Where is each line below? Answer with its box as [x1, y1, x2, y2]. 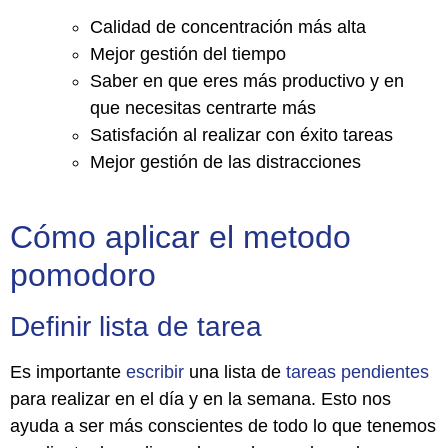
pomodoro [10, 256, 156, 293]
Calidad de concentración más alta [90, 17, 366, 38]
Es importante [10, 361, 126, 382]
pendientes [341, 361, 429, 382]
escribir [126, 361, 184, 382]
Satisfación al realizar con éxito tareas [90, 125, 393, 146]
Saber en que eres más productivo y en [90, 71, 404, 92]
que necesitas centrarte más [90, 98, 316, 119]
